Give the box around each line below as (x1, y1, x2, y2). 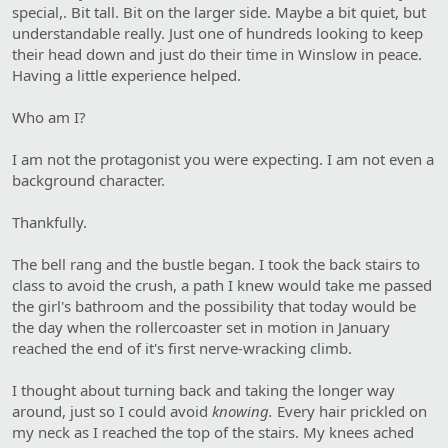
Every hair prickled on (273, 400, 427, 421)
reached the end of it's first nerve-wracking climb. (12, 337, 352, 358)
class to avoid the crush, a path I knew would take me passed (12, 274, 432, 295)
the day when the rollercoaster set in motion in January (12, 316, 390, 337)
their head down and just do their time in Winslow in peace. (12, 43, 422, 64)
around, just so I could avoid (12, 400, 212, 421)
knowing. (212, 400, 273, 421)
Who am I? (12, 106, 86, 127)
